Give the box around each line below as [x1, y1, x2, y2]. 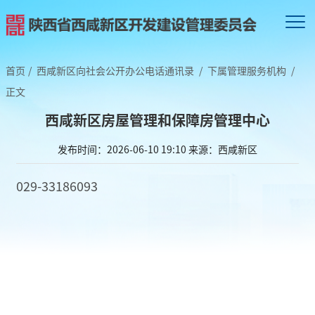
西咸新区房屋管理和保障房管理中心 [45, 109, 270, 130]
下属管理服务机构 [207, 63, 286, 77]
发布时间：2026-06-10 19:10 [58, 141, 186, 156]
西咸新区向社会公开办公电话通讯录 [37, 63, 194, 77]
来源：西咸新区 [188, 141, 257, 156]
